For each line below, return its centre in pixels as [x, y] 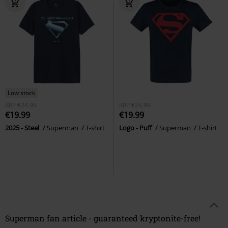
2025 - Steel [23, 128]
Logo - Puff [136, 128]
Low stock [21, 93]
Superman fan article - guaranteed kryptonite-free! [103, 218]
